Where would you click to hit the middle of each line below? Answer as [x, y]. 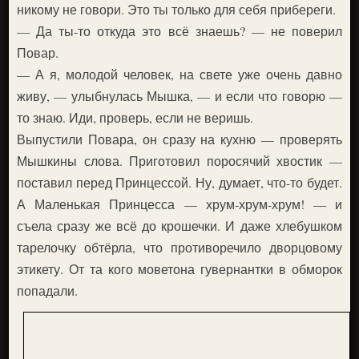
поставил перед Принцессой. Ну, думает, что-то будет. [179, 182]
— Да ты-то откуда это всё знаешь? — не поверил [179, 30]
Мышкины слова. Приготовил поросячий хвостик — [179, 160]
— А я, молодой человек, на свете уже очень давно [179, 74]
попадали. [48, 290]
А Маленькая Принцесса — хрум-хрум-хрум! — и [179, 204]
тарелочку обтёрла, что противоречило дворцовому [179, 247]
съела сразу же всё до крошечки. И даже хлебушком [179, 225]
